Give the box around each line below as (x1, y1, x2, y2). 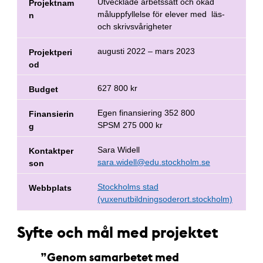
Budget (28, 85, 58, 94)
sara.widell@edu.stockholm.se (97, 157, 210, 167)
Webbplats (28, 183, 72, 193)
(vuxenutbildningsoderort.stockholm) (97, 194, 232, 204)
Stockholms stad (97, 182, 159, 191)
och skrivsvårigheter (97, 22, 172, 31)
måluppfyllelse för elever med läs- (97, 9, 225, 19)
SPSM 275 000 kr (97, 120, 163, 130)
